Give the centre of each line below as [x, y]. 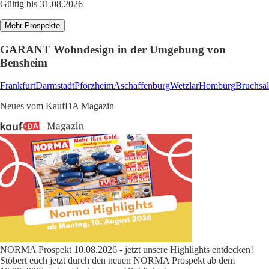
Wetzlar [184, 86]
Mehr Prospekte [32, 26]
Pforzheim [94, 86]
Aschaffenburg [142, 86]
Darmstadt [55, 86]
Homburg [217, 86]
